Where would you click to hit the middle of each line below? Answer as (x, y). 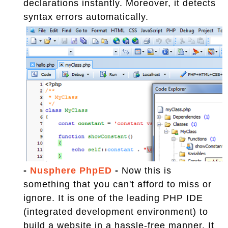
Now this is (145, 171)
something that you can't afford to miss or (118, 184)
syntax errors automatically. (86, 17)
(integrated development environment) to (116, 212)
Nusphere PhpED (71, 171)
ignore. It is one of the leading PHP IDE (113, 198)
